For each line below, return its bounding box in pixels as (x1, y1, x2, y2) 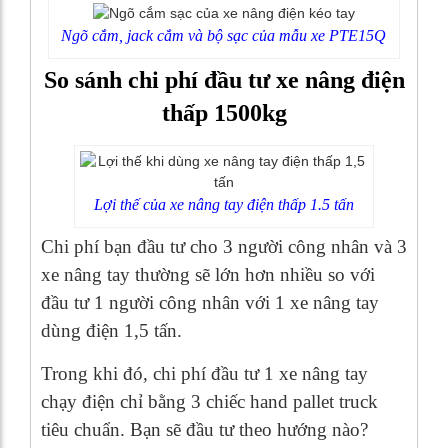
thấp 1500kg (161, 100, 287, 127)
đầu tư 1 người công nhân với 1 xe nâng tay (41, 292, 379, 314)
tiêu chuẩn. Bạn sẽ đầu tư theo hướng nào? (41, 419, 368, 441)
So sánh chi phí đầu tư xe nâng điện (43, 67, 405, 94)
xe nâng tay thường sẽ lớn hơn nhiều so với (41, 264, 375, 286)
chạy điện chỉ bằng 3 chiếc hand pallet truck (41, 391, 378, 413)
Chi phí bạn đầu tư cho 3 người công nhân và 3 (41, 236, 407, 258)
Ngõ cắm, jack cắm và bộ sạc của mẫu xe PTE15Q (61, 27, 387, 45)
